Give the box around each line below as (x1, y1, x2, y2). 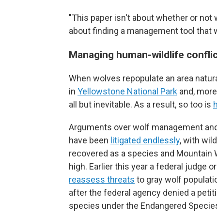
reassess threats (69, 174, 135, 185)
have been (69, 135, 110, 146)
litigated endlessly (110, 135, 180, 146)
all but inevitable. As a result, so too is (69, 99, 213, 110)
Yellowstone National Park (77, 86, 177, 97)
